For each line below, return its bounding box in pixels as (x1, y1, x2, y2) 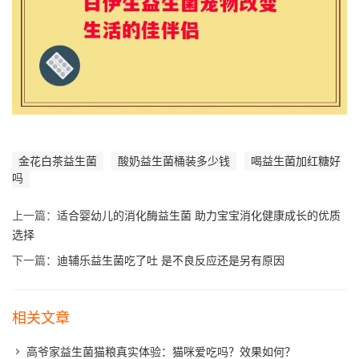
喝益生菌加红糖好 (251, 154, 341, 167)
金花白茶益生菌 (18, 154, 97, 167)
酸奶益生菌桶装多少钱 (118, 154, 230, 167)
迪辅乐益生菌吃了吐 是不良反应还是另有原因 (57, 253, 284, 267)
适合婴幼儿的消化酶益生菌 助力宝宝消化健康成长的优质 (57, 208, 341, 222)
